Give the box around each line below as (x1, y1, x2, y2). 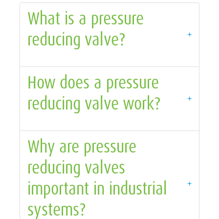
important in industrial (27, 176, 167, 199)
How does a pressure (27, 70, 159, 93)
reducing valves (27, 155, 125, 178)
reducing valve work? (27, 91, 161, 114)
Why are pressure (27, 134, 136, 157)
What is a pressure (27, 6, 144, 29)
